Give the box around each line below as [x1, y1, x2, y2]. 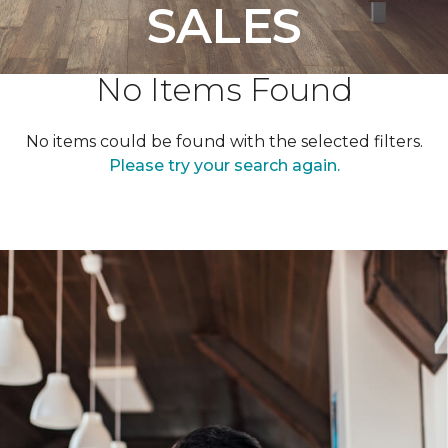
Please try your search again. [108, 156, 340, 175]
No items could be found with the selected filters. [25, 132, 423, 151]
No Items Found [95, 70, 353, 109]
